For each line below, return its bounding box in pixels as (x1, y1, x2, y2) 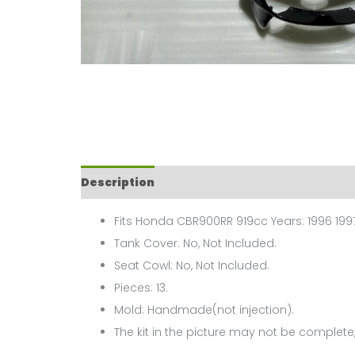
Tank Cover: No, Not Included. (114, 235, 277, 252)
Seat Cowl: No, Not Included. (114, 258, 269, 274)
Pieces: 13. (114, 280, 168, 296)
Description (81, 174, 155, 191)
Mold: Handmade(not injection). (114, 302, 294, 319)
